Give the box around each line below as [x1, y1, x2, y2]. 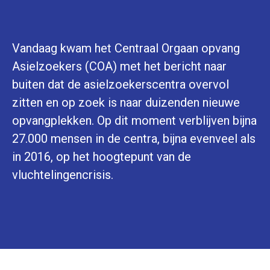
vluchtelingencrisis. [12, 168, 113, 182]
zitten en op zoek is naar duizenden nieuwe [12, 95, 240, 110]
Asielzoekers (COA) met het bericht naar [12, 59, 227, 74]
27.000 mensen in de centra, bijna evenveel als [12, 131, 256, 146]
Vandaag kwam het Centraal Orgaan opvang [12, 41, 240, 55]
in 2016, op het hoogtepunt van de [12, 149, 191, 164]
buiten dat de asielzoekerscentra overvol [12, 77, 229, 92]
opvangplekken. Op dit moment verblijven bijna [12, 113, 257, 128]
